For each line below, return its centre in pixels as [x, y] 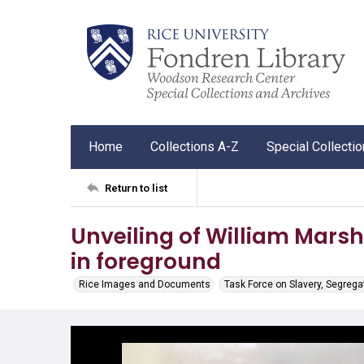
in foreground [146, 261]
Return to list [136, 188]
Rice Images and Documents [145, 284]
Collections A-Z [195, 147]
